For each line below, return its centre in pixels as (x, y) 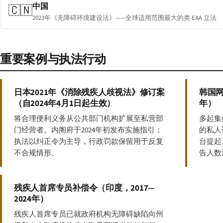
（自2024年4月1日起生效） (65, 103)
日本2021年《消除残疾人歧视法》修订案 (89, 92)
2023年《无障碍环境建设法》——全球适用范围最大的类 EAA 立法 (124, 18)
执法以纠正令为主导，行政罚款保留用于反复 (89, 141)
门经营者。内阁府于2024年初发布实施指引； (88, 130)
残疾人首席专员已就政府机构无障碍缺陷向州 (89, 214)
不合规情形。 (36, 153)
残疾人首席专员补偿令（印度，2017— (85, 188)
